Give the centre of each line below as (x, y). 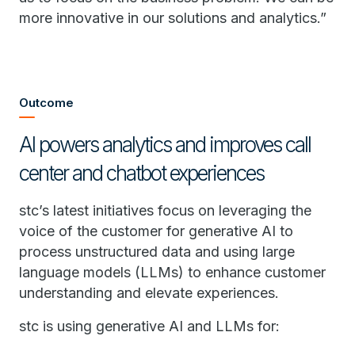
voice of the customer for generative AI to (156, 231)
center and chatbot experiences (141, 173)
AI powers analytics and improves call (165, 145)
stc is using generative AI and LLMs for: (149, 326)
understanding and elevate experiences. (149, 293)
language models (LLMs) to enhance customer (172, 272)
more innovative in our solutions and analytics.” (173, 18)
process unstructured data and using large (157, 252)
